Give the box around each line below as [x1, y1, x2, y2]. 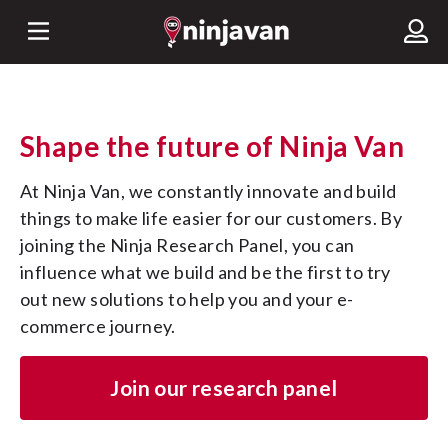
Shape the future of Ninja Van [35, 129, 405, 163]
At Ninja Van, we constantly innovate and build [20, 180, 33, 202]
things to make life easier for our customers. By [20, 207, 403, 229]
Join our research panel [119, 375, 338, 400]
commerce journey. [20, 315, 176, 337]
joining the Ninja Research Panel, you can [20, 234, 355, 256]
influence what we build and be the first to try [20, 261, 391, 283]
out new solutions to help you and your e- [20, 288, 354, 310]
